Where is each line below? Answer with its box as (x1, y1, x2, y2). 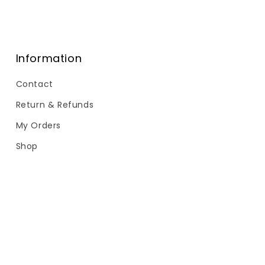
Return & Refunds (15, 99, 94, 111)
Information (15, 51, 82, 66)
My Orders (15, 119, 62, 131)
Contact (15, 78, 53, 90)
